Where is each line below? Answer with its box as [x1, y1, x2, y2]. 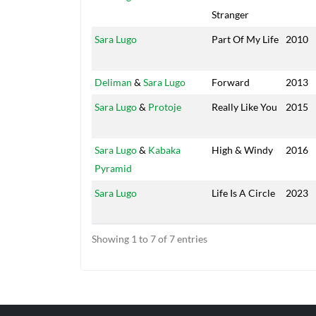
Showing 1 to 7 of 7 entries [92, 233, 207, 245]
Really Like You [212, 101, 277, 114]
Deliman [95, 76, 132, 89]
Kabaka [148, 144, 181, 157]
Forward [212, 76, 250, 89]
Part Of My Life [212, 33, 279, 46]
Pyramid [95, 162, 132, 175]
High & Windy [212, 144, 273, 157]
